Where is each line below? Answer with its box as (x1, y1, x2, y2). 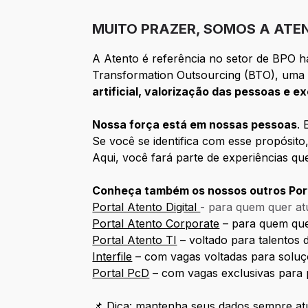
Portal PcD (92, 266, 150, 280)
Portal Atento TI (92, 233, 177, 247)
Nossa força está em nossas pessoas (92, 118, 298, 132)
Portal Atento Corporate (92, 217, 220, 231)
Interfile (92, 250, 133, 264)
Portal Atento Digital (92, 200, 201, 214)
